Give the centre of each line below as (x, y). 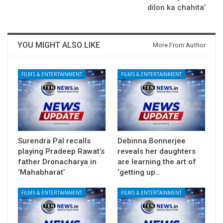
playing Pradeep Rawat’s (61, 151)
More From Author (179, 45)
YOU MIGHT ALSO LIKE (59, 45)
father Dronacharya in (57, 162)
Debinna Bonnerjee (152, 141)
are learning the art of (157, 162)
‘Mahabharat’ (41, 172)
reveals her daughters (157, 151)
